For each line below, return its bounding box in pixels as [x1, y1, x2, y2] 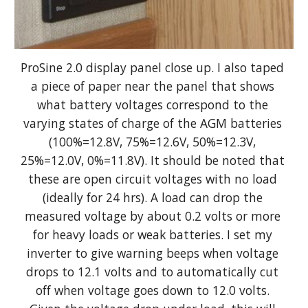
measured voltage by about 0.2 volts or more [24, 208, 280, 225]
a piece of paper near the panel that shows [30, 78, 274, 95]
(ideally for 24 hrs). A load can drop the [42, 189, 263, 206]
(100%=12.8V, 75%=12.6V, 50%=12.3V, [49, 133, 256, 151]
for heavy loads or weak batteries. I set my [32, 226, 272, 243]
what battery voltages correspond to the [36, 96, 268, 113]
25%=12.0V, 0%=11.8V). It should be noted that [20, 152, 285, 169]
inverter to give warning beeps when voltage [26, 245, 278, 262]
